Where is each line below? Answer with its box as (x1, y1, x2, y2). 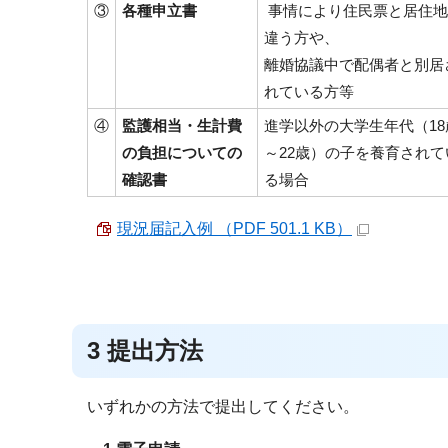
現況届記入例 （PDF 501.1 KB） (117, 220, 352, 237)
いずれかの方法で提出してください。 (87, 398, 359, 415)
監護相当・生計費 (122, 117, 242, 134)
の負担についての (122, 144, 242, 161)
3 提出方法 (87, 337, 203, 364)
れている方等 (264, 83, 354, 100)
